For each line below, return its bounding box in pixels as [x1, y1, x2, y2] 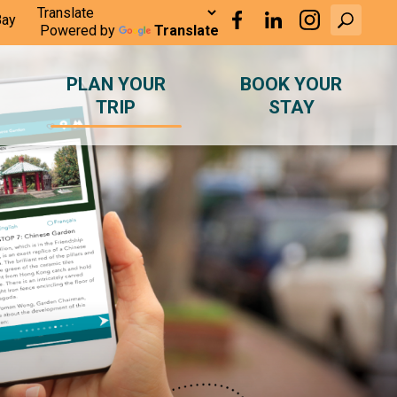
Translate [153, 22, 219, 39]
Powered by [39, 22, 119, 39]
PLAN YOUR [66, 73, 166, 95]
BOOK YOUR [240, 73, 343, 95]
